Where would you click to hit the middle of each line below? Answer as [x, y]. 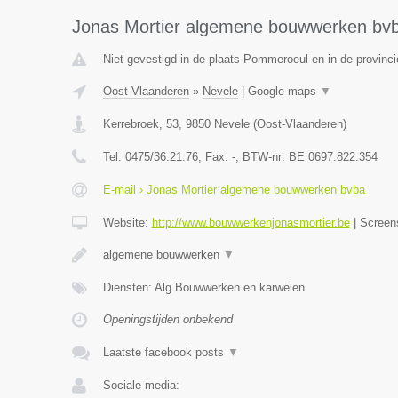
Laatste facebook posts [165, 352]
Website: [127, 223]
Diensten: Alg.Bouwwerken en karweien [203, 287]
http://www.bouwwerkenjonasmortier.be [251, 223]
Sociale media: [141, 385]
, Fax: [215, 157]
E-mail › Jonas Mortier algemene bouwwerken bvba [234, 190]
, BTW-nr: [262, 157]
